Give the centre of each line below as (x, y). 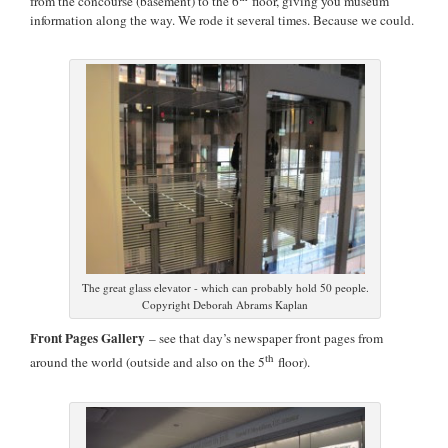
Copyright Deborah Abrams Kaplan (225, 305)
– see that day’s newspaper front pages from (264, 338)
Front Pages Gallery (87, 338)
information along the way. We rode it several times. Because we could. (222, 20)
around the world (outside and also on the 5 (147, 362)
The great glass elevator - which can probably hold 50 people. (225, 288)
